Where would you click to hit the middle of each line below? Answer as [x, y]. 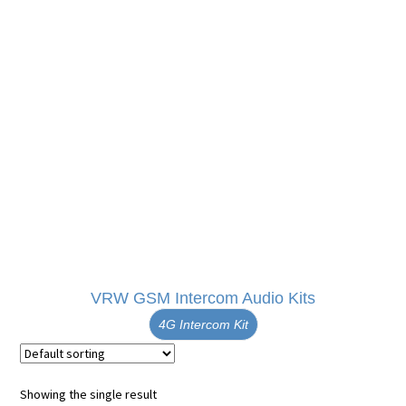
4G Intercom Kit [203, 324]
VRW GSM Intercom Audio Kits [203, 298]
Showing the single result [89, 394]
